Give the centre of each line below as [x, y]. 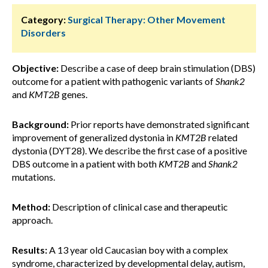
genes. [74, 94]
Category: [43, 19]
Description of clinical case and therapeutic [139, 207]
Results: [30, 250]
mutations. [33, 177]
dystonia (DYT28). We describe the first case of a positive [130, 150]
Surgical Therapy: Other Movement [147, 19]
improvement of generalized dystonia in [94, 137]
